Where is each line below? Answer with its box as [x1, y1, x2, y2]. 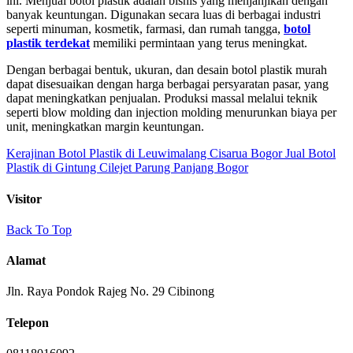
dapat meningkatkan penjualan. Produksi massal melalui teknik [6, 91, 318, 106]
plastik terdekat [6, 36, 90, 50]
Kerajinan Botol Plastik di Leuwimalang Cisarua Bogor [6, 147, 282, 161]
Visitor [6, 191, 42, 206]
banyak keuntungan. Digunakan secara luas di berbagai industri [6, 8, 321, 22]
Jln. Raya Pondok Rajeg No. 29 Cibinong [6, 284, 214, 299]
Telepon [6, 315, 49, 329]
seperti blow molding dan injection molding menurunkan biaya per [6, 106, 336, 120]
